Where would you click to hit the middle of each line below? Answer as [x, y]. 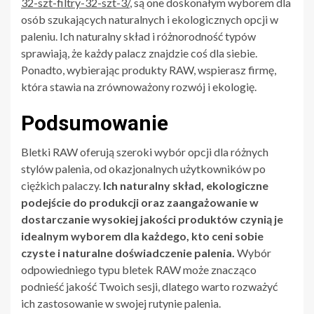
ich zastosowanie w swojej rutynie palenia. [121, 303]
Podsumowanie [95, 123]
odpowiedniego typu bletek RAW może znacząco [139, 269]
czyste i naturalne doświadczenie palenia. [128, 252]
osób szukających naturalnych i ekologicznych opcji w [150, 19]
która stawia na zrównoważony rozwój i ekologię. [139, 86]
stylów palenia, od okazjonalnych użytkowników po [143, 168]
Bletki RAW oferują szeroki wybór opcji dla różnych [145, 151]
